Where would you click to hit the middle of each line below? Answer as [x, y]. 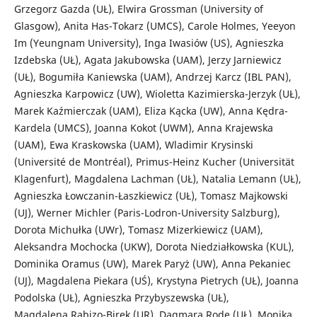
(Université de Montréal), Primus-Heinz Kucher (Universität [154, 162]
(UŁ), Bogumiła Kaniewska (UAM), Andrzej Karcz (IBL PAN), [152, 77]
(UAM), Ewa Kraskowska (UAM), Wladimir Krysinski [133, 145]
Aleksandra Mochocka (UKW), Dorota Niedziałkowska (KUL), [154, 247]
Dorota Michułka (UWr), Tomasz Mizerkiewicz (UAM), [138, 230]
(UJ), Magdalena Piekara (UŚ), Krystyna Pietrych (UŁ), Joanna [156, 281]
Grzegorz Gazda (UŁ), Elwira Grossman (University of [138, 9]
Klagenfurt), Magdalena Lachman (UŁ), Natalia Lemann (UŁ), [157, 179]
